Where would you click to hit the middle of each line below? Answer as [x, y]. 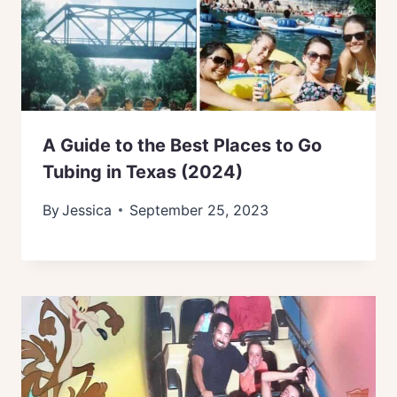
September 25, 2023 [199, 210]
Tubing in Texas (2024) [143, 171]
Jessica [87, 210]
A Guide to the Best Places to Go [182, 145]
